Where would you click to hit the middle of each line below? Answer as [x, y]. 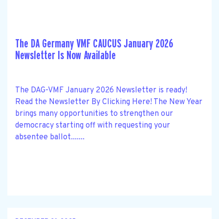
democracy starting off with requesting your [93, 125]
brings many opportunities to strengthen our [94, 114]
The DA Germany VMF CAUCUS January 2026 [94, 44]
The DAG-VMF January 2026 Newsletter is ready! [102, 90]
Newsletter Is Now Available [66, 55]
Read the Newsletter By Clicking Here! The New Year [109, 102]
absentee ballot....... [50, 137]
